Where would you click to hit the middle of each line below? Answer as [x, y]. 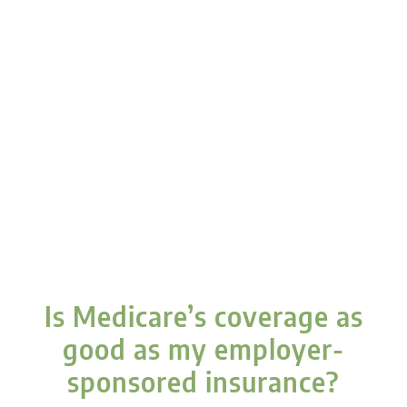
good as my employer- [203, 348]
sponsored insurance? [203, 381]
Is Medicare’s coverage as [203, 316]
